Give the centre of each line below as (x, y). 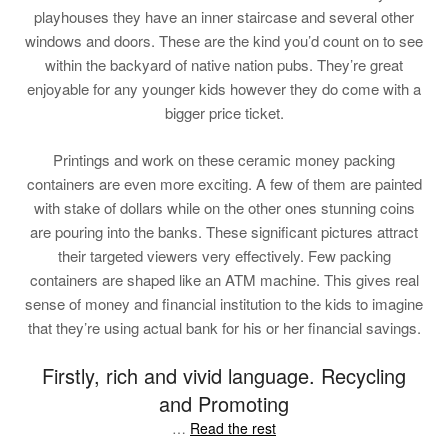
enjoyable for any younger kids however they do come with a (224, 88)
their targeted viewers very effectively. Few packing (224, 255)
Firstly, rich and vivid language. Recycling (224, 375)
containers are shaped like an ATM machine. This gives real (224, 279)
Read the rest (233, 428)
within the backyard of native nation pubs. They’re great (224, 64)
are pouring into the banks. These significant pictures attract (224, 231)
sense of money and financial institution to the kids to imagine (224, 303)
